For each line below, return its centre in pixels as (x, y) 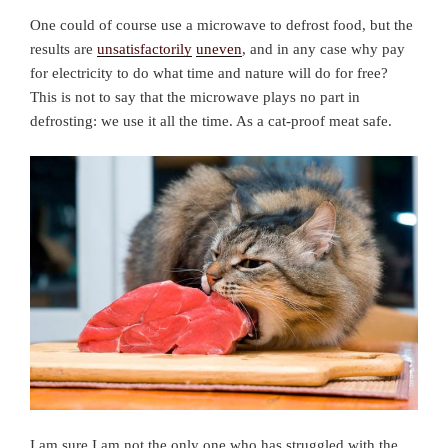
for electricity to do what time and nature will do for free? (209, 73)
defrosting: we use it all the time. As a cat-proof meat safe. (211, 121)
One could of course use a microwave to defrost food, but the (221, 25)
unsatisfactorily (144, 49)
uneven (219, 49)
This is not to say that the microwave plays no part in (195, 97)
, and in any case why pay (323, 49)
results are (63, 49)
